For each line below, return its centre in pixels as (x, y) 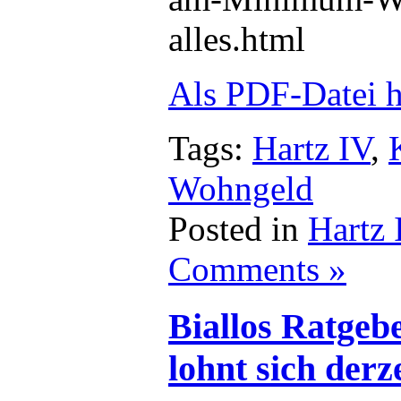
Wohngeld (241, 188)
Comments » (257, 269)
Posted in (238, 228)
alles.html (237, 38)
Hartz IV (311, 148)
